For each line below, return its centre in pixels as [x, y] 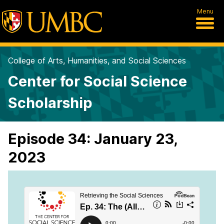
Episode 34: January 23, [93, 139]
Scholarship [50, 103]
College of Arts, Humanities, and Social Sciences [97, 60]
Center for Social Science [97, 81]
